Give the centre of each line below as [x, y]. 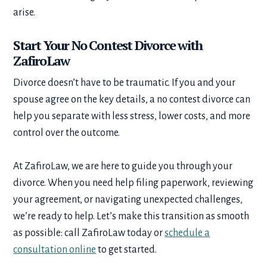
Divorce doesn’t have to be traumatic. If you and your [125, 83]
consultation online [55, 249]
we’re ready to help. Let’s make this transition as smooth [131, 216]
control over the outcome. [69, 133]
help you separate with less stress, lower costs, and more [132, 116]
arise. [25, 12]
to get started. [128, 249]
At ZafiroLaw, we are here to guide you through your [123, 166]
